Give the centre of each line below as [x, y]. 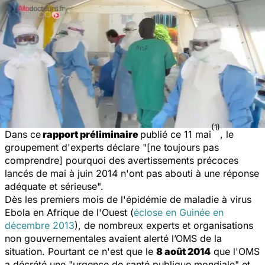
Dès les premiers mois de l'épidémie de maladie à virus [128, 199]
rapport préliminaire [91, 134]
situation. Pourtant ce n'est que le [80, 251]
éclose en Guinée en [179, 212]
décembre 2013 [40, 225]
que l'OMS [235, 251]
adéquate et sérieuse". [54, 186]
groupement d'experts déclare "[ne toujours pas [112, 147]
